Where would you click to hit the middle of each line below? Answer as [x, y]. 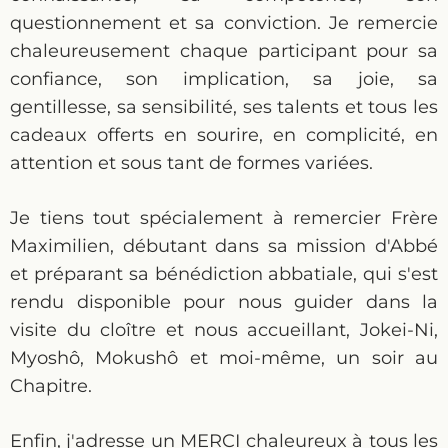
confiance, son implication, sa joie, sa [224, 79]
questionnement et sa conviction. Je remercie [224, 23]
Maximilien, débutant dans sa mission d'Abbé [224, 246]
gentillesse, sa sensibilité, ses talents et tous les [224, 107]
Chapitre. [51, 386]
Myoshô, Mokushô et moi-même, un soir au [224, 358]
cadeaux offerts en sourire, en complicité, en [224, 135]
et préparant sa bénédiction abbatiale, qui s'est [224, 274]
